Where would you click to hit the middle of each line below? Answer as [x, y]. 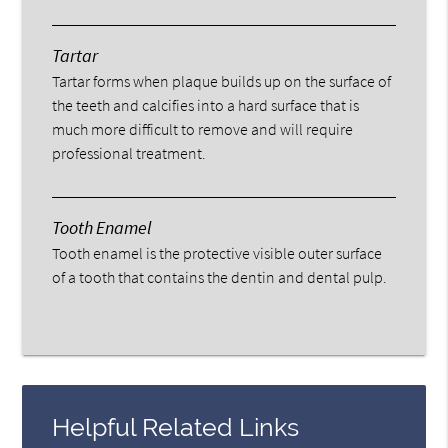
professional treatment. [129, 152]
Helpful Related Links [176, 427]
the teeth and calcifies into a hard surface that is [206, 104]
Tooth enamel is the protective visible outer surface [217, 252]
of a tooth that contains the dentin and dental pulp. [220, 276]
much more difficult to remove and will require [203, 128]
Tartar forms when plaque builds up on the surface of [222, 80]
